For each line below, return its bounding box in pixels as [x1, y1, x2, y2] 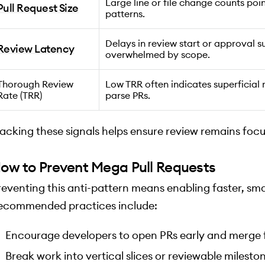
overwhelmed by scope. [105, 49, 210, 61]
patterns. [105, 8, 145, 20]
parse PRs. [105, 89, 150, 102]
